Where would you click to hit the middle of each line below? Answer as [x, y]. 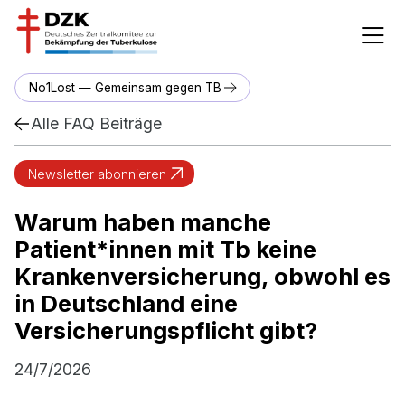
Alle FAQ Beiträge [96, 124]
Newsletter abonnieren [97, 174]
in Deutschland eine [126, 304]
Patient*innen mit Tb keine [165, 250]
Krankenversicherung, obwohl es [202, 277]
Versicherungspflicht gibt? [166, 331]
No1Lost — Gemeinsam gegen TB [125, 87]
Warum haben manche [143, 222]
